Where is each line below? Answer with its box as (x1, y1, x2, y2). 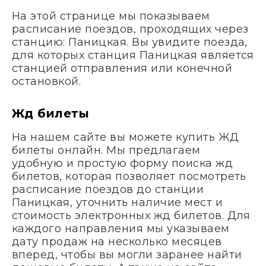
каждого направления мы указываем (12, 221, 230, 235)
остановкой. (12, 75, 81, 88)
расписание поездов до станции (12, 182, 204, 196)
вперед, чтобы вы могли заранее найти (12, 248, 242, 261)
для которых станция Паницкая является (12, 49, 254, 62)
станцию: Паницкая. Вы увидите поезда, (12, 36, 248, 49)
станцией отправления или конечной (12, 62, 233, 75)
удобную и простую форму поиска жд (12, 156, 233, 170)
